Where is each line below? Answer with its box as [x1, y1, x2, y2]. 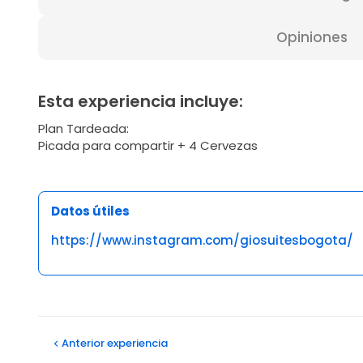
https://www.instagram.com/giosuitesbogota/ [51, 232, 353, 249]
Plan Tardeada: [38, 120, 129, 137]
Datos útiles [51, 203, 130, 220]
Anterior [62, 335, 105, 351]
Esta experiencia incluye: [38, 90, 243, 113]
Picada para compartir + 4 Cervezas [38, 137, 258, 154]
